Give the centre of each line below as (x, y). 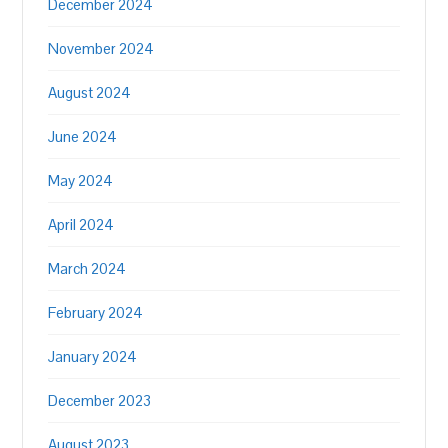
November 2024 (101, 48)
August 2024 (90, 92)
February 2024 (96, 312)
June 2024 (83, 136)
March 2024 (87, 268)
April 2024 (81, 224)
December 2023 (100, 400)
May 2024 (81, 180)
